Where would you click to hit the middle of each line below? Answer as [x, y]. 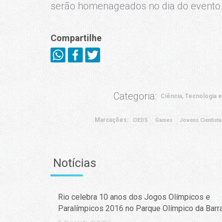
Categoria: [135, 96]
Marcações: [112, 120]
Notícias [75, 163]
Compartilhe [76, 38]
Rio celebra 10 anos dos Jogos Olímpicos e [134, 197]
